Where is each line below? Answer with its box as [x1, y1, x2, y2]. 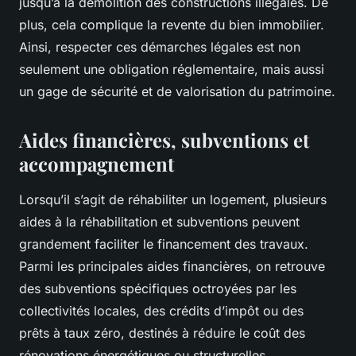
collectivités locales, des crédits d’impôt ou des [19, 303, 304, 319]
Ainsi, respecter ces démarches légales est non [19, 39, 300, 56]
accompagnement [19, 151, 174, 177]
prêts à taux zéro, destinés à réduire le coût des [19, 325, 305, 342]
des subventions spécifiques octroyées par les [19, 281, 296, 297]
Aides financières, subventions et [19, 127, 309, 153]
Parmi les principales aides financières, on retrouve [19, 258, 325, 275]
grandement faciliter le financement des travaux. [19, 236, 308, 253]
